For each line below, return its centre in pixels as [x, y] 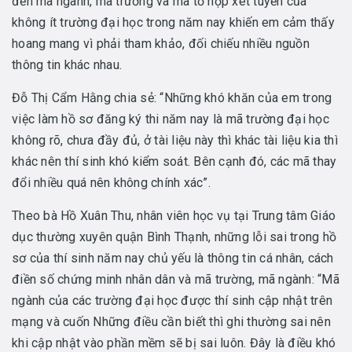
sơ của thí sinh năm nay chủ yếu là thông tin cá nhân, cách [173, 258]
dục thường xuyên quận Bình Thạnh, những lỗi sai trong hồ [174, 237]
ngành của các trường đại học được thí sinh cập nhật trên [172, 301]
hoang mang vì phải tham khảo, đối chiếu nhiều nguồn [161, 44]
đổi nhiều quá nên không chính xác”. [111, 183]
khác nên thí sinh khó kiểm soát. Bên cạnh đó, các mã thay [174, 162]
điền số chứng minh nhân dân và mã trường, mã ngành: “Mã [176, 280]
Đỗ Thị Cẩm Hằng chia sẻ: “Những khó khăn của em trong [172, 98]
